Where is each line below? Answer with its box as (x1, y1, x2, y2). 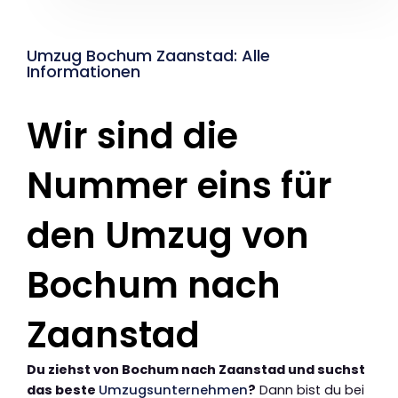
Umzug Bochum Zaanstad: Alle (27, 44, 270, 67)
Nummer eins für (27, 160, 332, 211)
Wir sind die (27, 110, 238, 161)
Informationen (27, 60, 140, 83)
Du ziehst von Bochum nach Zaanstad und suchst (27, 360, 365, 378)
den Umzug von (27, 210, 309, 260)
